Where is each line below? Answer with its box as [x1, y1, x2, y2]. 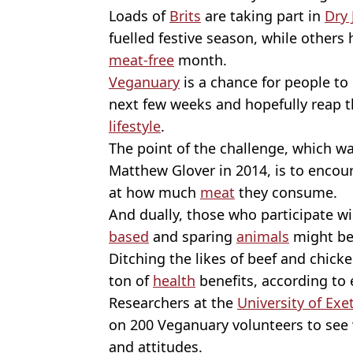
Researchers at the [109, 292, 237, 312]
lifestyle [109, 116, 161, 136]
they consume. [235, 182, 337, 202]
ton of [109, 270, 153, 290]
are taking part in [201, 6, 325, 25]
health [153, 270, 195, 290]
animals [236, 226, 289, 246]
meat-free [109, 50, 174, 69]
